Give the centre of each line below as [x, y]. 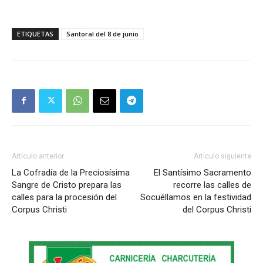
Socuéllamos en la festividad [196, 197]
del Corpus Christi [217, 209]
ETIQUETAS [35, 33]
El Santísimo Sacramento [203, 172]
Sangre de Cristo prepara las [67, 185]
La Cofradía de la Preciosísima [71, 172]
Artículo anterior [38, 156]
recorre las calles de [212, 185]
